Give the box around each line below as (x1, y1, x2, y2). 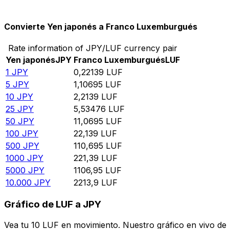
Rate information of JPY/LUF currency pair (8, 42, 177, 53)
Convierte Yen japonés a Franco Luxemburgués (4, 21, 197, 32)
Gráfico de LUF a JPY (4, 198, 101, 211)
